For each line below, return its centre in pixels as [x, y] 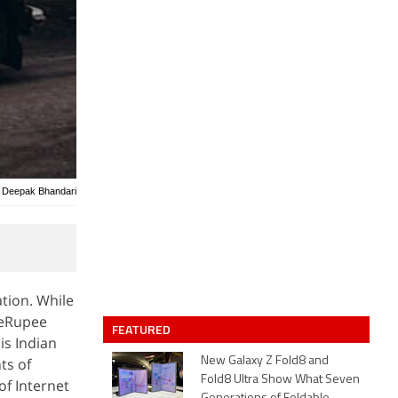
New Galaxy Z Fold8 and [265, 361]
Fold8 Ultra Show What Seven [280, 380]
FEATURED [143, 329]
